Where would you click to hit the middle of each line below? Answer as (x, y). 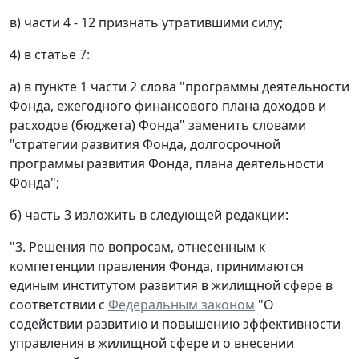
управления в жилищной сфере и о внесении (152, 343)
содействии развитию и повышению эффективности (175, 323)
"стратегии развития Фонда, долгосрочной (145, 144)
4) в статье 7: (50, 54)
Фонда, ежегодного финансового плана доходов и (168, 105)
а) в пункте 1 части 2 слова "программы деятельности (179, 86)
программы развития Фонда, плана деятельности (167, 163)
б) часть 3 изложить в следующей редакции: (149, 214)
